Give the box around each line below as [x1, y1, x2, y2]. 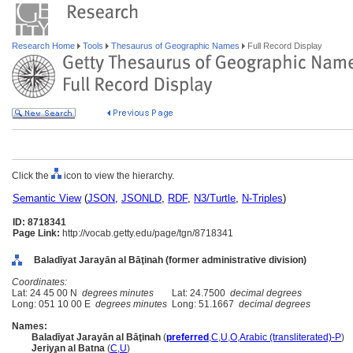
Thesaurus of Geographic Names [109, 41, 242, 50]
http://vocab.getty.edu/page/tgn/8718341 [60, 228, 233, 239]
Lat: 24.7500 [167, 288, 230, 299]
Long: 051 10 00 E [12, 299, 95, 310]
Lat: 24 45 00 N [12, 288, 82, 299]
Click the [12, 170, 51, 181]
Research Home [12, 41, 77, 50]
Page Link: [13, 228, 60, 239]
